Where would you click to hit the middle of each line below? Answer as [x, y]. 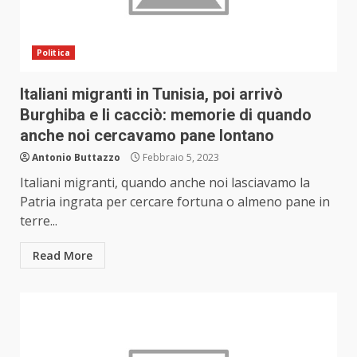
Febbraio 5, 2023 [180, 158]
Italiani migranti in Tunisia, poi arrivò [151, 94]
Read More [63, 256]
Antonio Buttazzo [76, 158]
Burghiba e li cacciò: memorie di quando [166, 115]
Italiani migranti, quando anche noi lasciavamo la [165, 183]
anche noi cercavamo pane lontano [147, 136]
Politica [53, 53]
